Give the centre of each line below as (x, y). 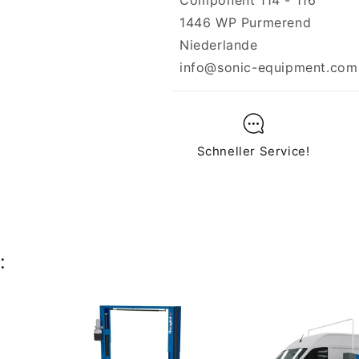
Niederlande (219, 45)
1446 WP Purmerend (246, 22)
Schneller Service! (253, 151)
